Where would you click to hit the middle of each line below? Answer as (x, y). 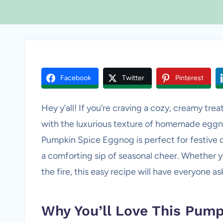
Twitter (133, 78)
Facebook (76, 78)
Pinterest (189, 78)
